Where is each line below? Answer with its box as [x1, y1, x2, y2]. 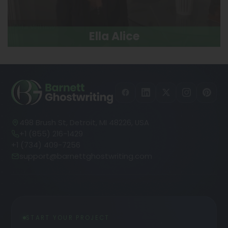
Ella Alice [89, 28, 139, 45]
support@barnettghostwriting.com [19, 151, 152, 162]
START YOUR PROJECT [26, 213, 110, 222]
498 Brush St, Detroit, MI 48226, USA [19, 118, 149, 128]
